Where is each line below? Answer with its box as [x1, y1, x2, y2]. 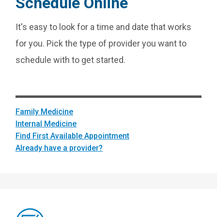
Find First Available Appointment [15, 131, 129, 140]
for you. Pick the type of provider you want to [15, 38, 186, 48]
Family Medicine [15, 107, 73, 116]
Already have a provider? [15, 143, 103, 153]
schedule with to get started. [15, 55, 125, 65]
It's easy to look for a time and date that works [15, 22, 191, 32]
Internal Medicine [15, 119, 77, 128]
